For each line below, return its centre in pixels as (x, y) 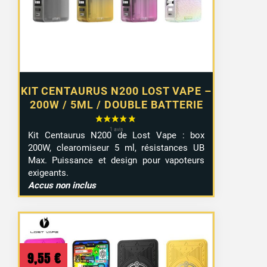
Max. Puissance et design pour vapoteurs (117, 160)
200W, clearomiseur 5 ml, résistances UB (117, 148)
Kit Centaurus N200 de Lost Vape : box (117, 135)
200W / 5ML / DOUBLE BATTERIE (116, 105)
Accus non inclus (62, 185)
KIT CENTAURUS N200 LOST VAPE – (117, 91)
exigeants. (49, 173)
